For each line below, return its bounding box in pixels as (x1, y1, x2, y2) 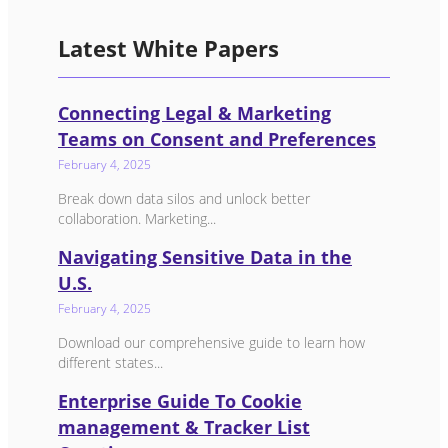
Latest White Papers (58, 32, 279, 63)
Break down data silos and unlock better (58, 188, 310, 208)
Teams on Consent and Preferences (58, 126, 376, 151)
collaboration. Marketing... (58, 208, 216, 228)
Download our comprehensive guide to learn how (58, 332, 365, 352)
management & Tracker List (58, 414, 310, 439)
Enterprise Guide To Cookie (58, 388, 302, 413)
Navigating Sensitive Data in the (58, 244, 352, 269)
